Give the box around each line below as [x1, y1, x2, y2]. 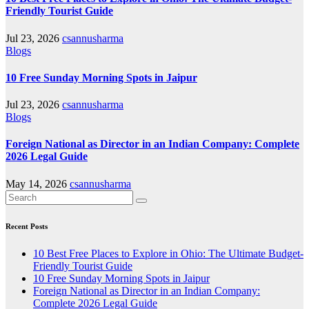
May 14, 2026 [6, 177, 70, 190]
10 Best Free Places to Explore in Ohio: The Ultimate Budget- [33, 247, 303, 259]
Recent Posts [6, 221, 48, 230]
